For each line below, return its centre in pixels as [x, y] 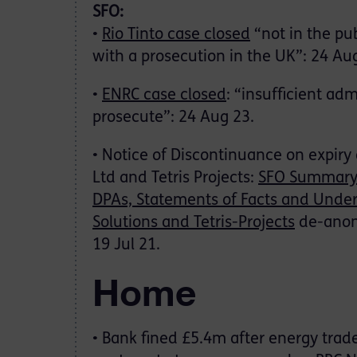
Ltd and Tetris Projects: [175, 178]
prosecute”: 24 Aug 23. [173, 118]
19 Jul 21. [126, 245]
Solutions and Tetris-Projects [194, 223]
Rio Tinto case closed [176, 35]
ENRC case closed [164, 96]
